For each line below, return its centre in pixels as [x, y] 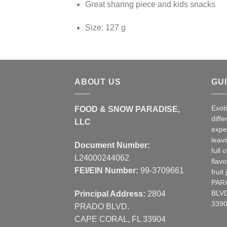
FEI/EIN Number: [107, 170]
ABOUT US [98, 82]
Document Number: [112, 145]
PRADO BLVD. [102, 206]
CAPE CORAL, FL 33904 [120, 219]
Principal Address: [111, 194]
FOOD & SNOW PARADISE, [127, 109]
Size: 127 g [105, 27]
